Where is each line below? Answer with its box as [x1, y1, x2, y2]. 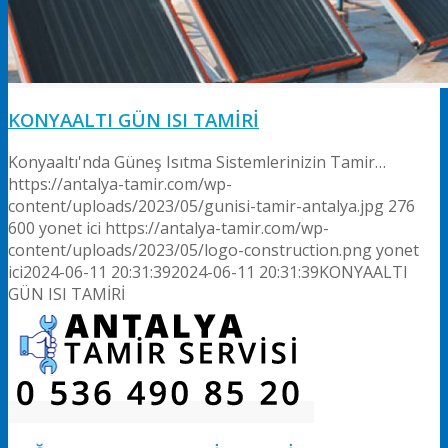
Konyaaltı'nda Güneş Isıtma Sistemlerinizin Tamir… [8, 150, 386, 173]
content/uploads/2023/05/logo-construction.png [8, 238, 372, 261]
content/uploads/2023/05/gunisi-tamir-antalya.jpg [8, 194, 384, 217]
